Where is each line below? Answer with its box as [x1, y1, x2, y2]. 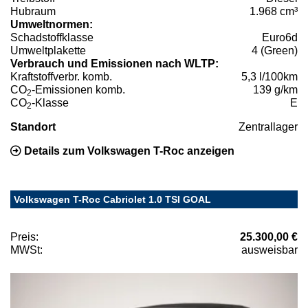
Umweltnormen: [10, 19, 93, 31]
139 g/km [253, 84, 298, 96]
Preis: [10, 231, 38, 243]
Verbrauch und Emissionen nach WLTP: [10, 58, 219, 70]
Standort [10, 121, 56, 133]
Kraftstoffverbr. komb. [10, 71, 112, 83]
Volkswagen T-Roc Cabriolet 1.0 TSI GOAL [14, 194, 211, 206]
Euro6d [262, 32, 298, 44]
